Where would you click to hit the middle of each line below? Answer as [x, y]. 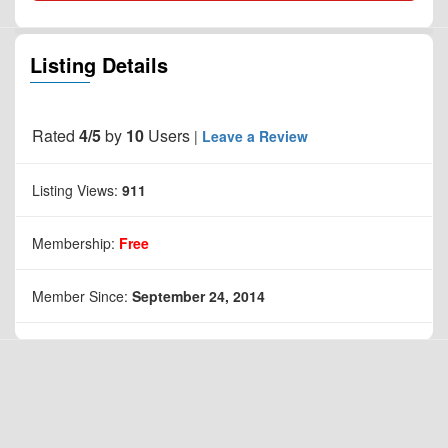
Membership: [75, 242]
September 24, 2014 [198, 295]
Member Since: [82, 295]
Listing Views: [77, 189]
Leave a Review [255, 135]
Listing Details [99, 64]
